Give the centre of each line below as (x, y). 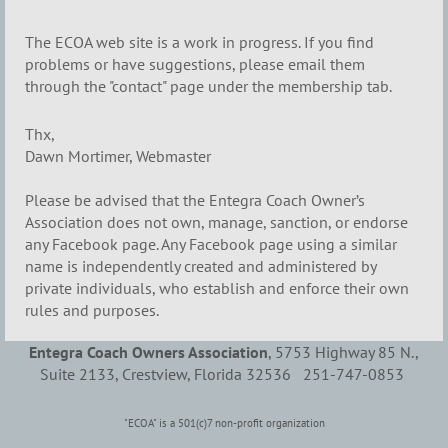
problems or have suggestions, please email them (195, 64)
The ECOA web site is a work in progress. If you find (199, 42)
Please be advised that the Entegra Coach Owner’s (195, 199)
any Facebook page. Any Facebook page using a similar (211, 243)
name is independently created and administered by (200, 265)
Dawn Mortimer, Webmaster (118, 155)
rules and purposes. (92, 309)
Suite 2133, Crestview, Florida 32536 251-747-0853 (224, 373)
